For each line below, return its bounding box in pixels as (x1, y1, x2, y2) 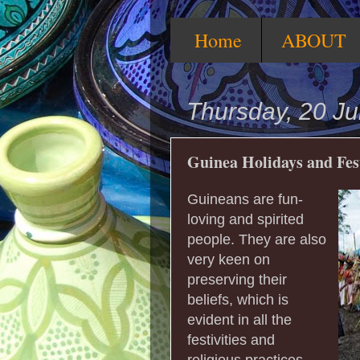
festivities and (187, 331, 275, 348)
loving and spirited (187, 211, 304, 227)
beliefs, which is (187, 291, 288, 308)
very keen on (187, 251, 270, 268)
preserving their (187, 271, 287, 288)
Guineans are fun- (187, 190, 303, 207)
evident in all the (187, 311, 292, 328)
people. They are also (187, 231, 326, 247)
